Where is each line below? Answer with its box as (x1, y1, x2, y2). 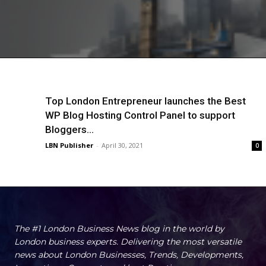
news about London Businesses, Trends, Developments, (14, 249, 243, 261)
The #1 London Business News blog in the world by (14, 223, 224, 235)
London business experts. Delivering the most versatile (14, 236, 242, 248)
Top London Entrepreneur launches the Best (45, 95, 246, 107)
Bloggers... (45, 123, 94, 136)
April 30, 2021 (102, 141, 143, 150)
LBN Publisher (45, 141, 93, 150)
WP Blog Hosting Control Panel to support (45, 109, 235, 122)
